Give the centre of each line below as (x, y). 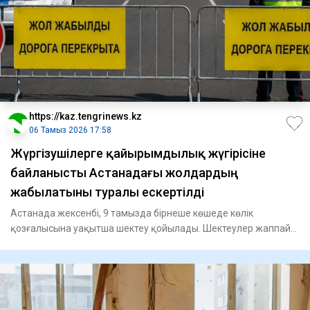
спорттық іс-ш (42, 244)
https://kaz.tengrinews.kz (85, 117)
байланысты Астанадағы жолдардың (124, 173)
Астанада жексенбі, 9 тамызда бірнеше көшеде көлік (132, 213)
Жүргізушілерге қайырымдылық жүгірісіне (138, 154)
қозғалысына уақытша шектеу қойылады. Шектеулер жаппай (151, 229)
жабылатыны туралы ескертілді (107, 192)
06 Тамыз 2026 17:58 (70, 130)
